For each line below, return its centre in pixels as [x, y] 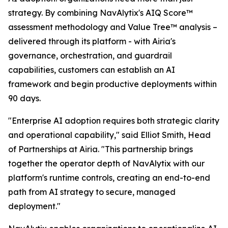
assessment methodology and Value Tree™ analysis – [113, 27]
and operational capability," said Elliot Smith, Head [109, 135]
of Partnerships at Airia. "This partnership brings [101, 149]
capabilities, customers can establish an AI [92, 70]
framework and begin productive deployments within [112, 84]
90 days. [24, 98]
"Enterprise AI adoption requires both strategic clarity [114, 121]
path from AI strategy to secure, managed [92, 192]
